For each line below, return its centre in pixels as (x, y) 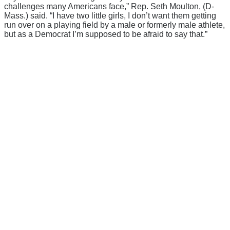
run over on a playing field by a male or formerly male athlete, (114, 25)
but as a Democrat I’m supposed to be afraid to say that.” (106, 34)
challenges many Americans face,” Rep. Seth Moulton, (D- (109, 6)
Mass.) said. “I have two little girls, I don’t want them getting (110, 15)
